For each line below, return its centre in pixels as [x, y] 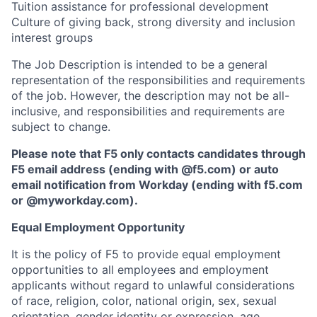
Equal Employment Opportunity [98, 227]
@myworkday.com [78, 200]
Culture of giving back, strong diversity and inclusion [153, 22]
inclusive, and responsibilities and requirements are [148, 111]
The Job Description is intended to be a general [139, 64]
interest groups [52, 38]
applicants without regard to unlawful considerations [153, 285]
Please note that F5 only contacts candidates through [158, 154]
